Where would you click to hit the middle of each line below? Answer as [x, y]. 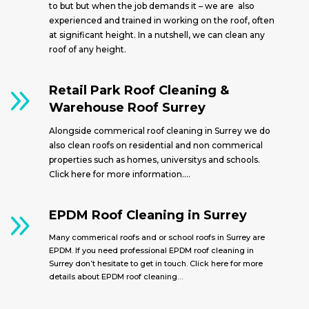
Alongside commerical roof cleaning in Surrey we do [160, 130]
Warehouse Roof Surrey [128, 107]
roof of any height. [88, 49]
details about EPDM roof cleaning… [116, 276]
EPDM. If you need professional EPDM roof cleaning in [152, 250]
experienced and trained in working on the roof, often [162, 20]
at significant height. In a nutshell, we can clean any [157, 35]
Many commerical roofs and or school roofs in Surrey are [157, 237]
